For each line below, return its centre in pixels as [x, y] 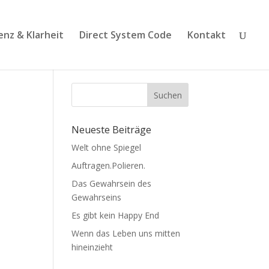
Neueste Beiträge [112, 130]
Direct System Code [125, 35]
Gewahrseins [97, 197]
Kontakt [207, 35]
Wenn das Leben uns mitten [126, 233]
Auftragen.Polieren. [109, 165]
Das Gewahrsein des [112, 183]
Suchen [168, 95]
